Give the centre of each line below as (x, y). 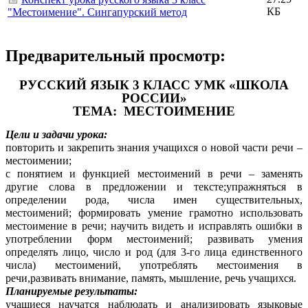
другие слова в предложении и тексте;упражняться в (154, 186)
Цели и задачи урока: (56, 134)
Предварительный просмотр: (115, 56)
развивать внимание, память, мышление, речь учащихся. (163, 278)
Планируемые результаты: (71, 291)
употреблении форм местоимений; (99, 239)
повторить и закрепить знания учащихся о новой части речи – (154, 147)
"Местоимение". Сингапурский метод (97, 12)
